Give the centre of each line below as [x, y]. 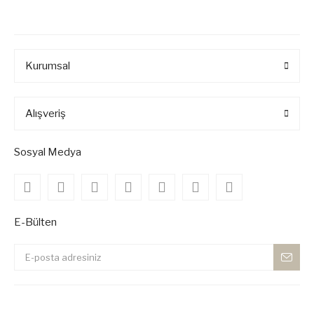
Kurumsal [48, 66]
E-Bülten [35, 222]
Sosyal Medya [48, 152]
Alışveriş [46, 114]
